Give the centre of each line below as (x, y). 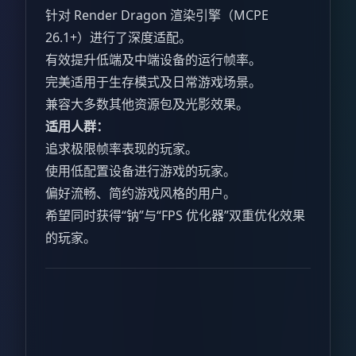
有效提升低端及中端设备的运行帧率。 (153, 60)
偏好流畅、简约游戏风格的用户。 (141, 193)
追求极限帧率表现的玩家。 (122, 149)
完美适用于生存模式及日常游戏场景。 (153, 82)
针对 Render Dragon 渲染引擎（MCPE (157, 15)
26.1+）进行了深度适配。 (118, 38)
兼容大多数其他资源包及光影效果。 (147, 104)
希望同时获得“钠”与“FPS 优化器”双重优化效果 (175, 216)
